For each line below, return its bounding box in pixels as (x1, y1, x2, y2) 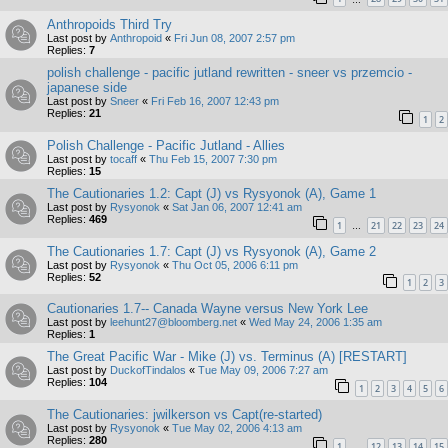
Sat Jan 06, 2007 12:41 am (172, 201, 302, 214)
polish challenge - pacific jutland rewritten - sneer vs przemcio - (47, 65, 412, 81)
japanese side (47, 80, 127, 96)
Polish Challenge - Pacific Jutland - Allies (47, 138, 285, 154)
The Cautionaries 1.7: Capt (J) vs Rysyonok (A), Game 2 (47, 243, 376, 259)
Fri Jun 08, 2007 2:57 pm (174, 32, 295, 45)
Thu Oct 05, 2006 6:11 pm (172, 258, 298, 271)
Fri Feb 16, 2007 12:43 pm (151, 95, 279, 108)
